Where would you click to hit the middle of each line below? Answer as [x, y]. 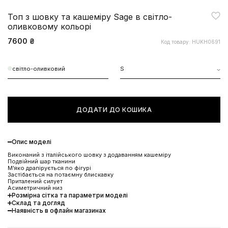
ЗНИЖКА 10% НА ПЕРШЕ [114, 211]
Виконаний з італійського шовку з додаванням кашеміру [89, 154]
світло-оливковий [39, 68]
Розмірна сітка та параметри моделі [70, 195]
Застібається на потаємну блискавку [61, 174]
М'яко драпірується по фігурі [49, 168]
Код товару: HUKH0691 [191, 41]
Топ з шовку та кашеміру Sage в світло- [90, 17]
